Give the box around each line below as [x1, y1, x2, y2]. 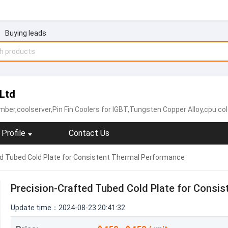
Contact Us [69, 128, 109, 138]
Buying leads [5, 29, 46, 37]
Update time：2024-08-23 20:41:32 [11, 204, 125, 212]
